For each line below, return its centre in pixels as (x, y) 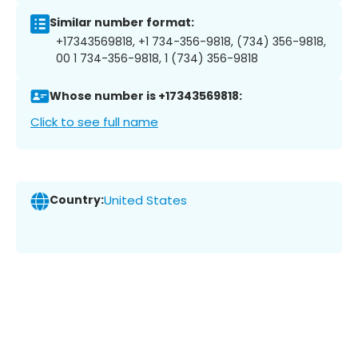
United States (145, 201)
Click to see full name (94, 121)
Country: (77, 200)
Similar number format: (122, 23)
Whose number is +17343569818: (146, 96)
